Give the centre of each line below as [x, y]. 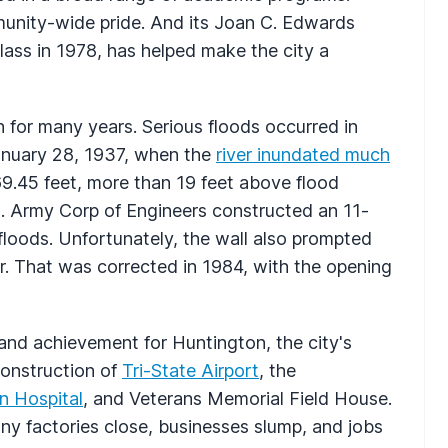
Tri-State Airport [190, 370]
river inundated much [303, 154]
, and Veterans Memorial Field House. [237, 398]
